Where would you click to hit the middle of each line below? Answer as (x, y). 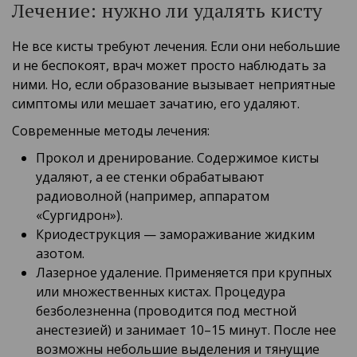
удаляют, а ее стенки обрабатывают (150, 177)
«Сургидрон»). (79, 216)
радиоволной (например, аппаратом (153, 196)
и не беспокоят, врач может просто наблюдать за (169, 66)
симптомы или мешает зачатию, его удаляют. (156, 104)
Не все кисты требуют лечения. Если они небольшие (176, 47)
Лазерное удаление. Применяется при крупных (184, 273)
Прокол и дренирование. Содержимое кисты (177, 158)
